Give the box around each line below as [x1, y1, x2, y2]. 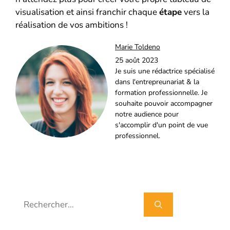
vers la [182, 6, 209, 18]
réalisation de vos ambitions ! [15, 19, 128, 31]
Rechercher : [15, 193, 63, 205]
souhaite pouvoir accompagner [115, 99, 213, 109]
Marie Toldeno [115, 42, 160, 52]
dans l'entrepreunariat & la [115, 77, 199, 87]
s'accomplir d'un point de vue [115, 120, 208, 130]
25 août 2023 [115, 55, 158, 66]
